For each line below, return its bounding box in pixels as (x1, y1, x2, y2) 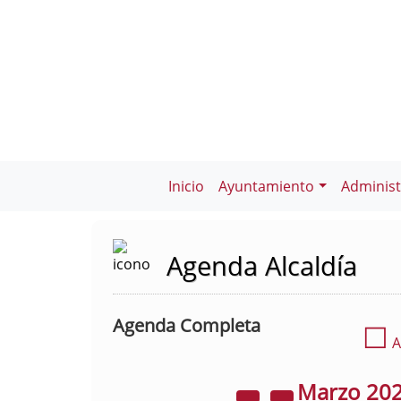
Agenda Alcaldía (166, 248, 357, 283)
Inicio (168, 176, 205, 196)
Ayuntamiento (218, 176, 315, 196)
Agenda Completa (113, 313, 260, 337)
